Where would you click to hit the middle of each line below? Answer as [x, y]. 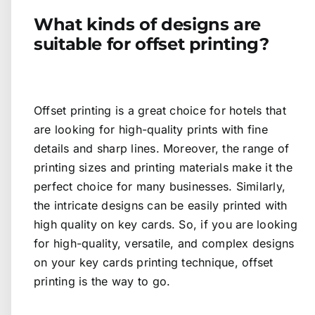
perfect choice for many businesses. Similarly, [160, 186]
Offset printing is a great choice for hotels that [160, 110]
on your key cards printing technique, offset [154, 262]
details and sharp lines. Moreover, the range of [162, 148]
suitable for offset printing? [152, 44]
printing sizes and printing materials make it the [163, 167]
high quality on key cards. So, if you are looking [166, 224]
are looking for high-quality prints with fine [151, 129]
